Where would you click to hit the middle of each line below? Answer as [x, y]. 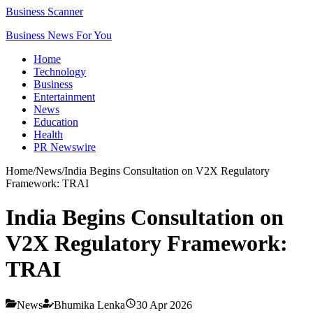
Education [56, 122]
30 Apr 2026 [164, 305]
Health [48, 134]
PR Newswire [65, 147]
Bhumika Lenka [89, 305]
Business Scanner [44, 12]
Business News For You [59, 35]
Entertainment [64, 97]
